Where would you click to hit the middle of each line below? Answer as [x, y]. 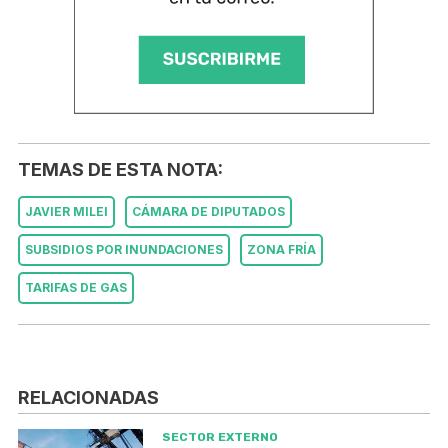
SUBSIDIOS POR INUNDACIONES [124, 250]
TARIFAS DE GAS [76, 288]
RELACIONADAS [88, 398]
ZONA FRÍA [281, 250]
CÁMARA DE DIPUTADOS [208, 212]
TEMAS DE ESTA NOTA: [120, 170]
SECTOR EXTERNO [219, 437]
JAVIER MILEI [66, 212]
